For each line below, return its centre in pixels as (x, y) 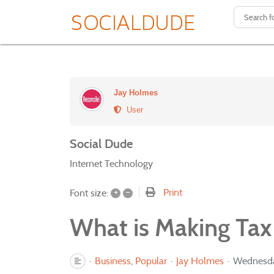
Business (113, 261)
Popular (151, 261)
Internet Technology (111, 163)
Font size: (89, 193)
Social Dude (101, 144)
